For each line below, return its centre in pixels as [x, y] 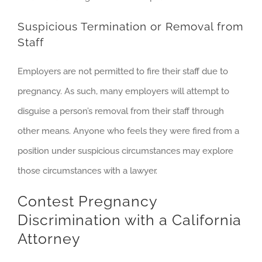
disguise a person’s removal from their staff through [121, 111]
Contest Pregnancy [87, 201]
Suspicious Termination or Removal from [130, 26]
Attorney [49, 239]
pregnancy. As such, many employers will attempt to [123, 91]
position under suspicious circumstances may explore [125, 151]
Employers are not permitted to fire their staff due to [123, 71]
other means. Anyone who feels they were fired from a [128, 131]
